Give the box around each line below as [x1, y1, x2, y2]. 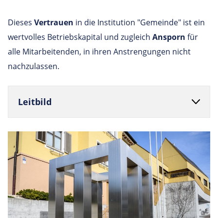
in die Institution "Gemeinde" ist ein [73, 17, 205, 28]
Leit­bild [18, 96, 52, 108]
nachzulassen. [8, 61, 59, 72]
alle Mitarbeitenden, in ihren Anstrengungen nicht [8, 46, 191, 57]
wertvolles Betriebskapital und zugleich [8, 32, 152, 42]
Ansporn [152, 32, 185, 42]
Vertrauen [34, 17, 73, 28]
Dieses [8, 17, 34, 28]
